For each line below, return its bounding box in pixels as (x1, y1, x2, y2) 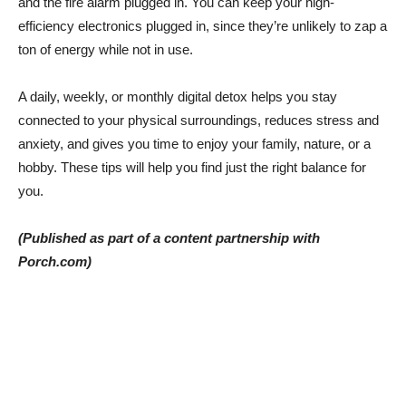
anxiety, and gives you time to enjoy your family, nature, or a (18, 135, 371, 151)
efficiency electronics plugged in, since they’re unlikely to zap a (18, 17, 387, 34)
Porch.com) (18, 253, 92, 269)
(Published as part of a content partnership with (18, 229, 320, 246)
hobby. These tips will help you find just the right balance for (18, 159, 366, 175)
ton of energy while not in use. (18, 41, 193, 57)
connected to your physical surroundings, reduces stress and (18, 111, 379, 128)
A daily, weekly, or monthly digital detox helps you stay (18, 88, 337, 104)
